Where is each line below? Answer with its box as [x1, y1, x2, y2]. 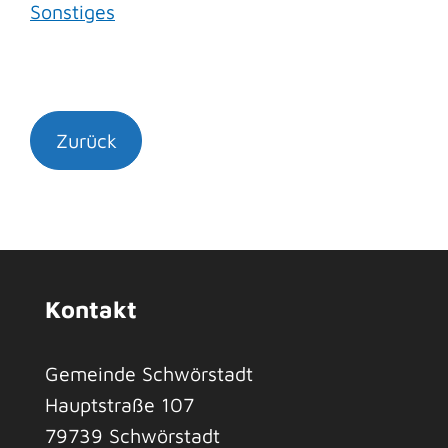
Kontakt [45, 295, 137, 324]
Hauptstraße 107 [45, 392, 194, 416]
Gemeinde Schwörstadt [45, 361, 253, 385]
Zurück [55, 129, 117, 153]
